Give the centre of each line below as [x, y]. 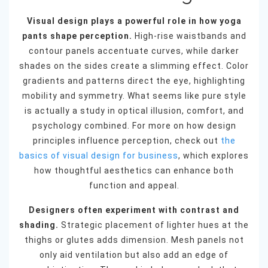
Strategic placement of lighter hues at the [154, 225]
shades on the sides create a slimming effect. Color [134, 66]
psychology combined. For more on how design [134, 126]
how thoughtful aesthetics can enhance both [134, 171]
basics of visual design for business [99, 156]
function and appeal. [134, 186]
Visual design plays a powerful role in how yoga [134, 21]
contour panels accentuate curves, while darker [134, 51]
